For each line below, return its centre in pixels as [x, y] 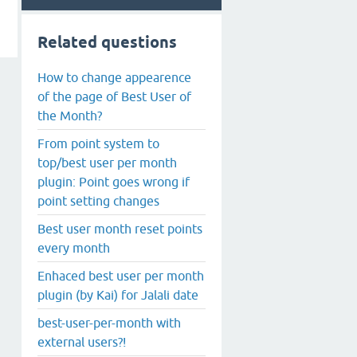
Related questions [107, 42]
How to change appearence [114, 77]
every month [74, 247]
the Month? [70, 115]
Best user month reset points [120, 228]
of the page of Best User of [114, 96]
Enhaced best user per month [121, 275]
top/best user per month [107, 162]
